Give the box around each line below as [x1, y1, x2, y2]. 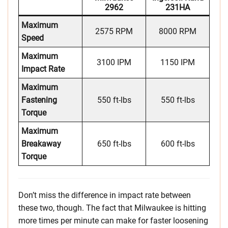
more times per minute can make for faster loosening [18, 216, 208, 226]
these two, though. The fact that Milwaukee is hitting [18, 203, 206, 213]
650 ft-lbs [97, 139, 131, 149]
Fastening [21, 95, 57, 105]
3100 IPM [97, 58, 131, 68]
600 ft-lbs [160, 139, 195, 149]
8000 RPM [159, 26, 196, 37]
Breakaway [21, 139, 61, 149]
